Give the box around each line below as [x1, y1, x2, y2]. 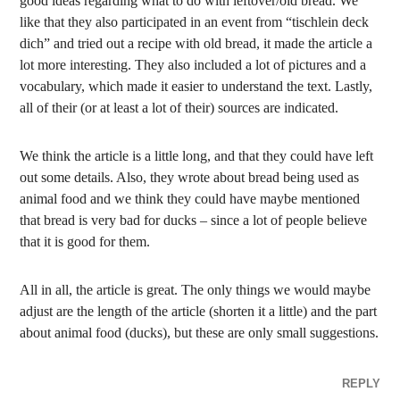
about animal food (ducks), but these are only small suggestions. [20, 325, 379, 340]
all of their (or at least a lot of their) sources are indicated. [20, 100, 339, 115]
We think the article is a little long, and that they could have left [20, 148, 374, 163]
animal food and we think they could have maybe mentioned [20, 191, 361, 206]
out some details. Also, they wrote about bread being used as [20, 170, 360, 185]
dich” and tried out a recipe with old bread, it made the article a [20, 36, 373, 51]
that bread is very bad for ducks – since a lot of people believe [20, 212, 368, 228]
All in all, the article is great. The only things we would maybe [20, 282, 371, 297]
